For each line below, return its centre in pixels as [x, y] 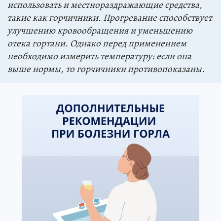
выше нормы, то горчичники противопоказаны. [106, 69]
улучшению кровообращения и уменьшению [100, 31]
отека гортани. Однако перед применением [97, 44]
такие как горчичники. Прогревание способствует [110, 18]
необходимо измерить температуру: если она [99, 56]
